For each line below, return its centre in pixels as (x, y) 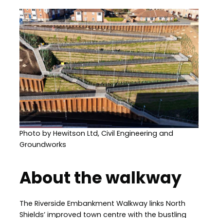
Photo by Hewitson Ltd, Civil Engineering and (96, 133)
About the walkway (100, 178)
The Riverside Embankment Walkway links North (102, 203)
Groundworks (43, 145)
